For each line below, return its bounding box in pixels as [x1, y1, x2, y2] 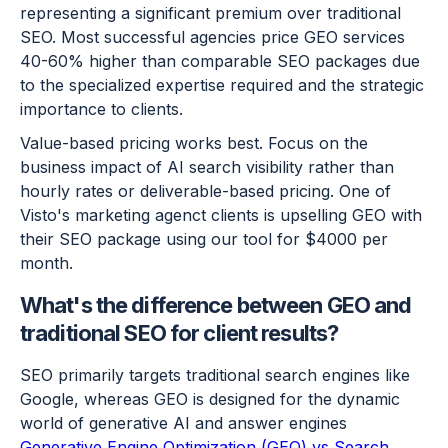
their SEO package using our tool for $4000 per [20, 229, 388, 250]
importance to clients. [20, 99, 183, 120]
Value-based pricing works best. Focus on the [20, 133, 368, 154]
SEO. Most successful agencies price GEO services [20, 27, 405, 48]
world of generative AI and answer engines [20, 413, 347, 434]
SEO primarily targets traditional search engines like [20, 365, 410, 386]
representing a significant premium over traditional [20, 3, 401, 24]
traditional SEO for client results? [20, 320, 339, 347]
